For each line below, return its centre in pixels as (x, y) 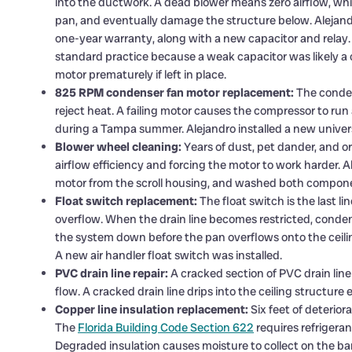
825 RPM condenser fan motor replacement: (174, 93)
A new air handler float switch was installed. (169, 256)
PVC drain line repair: (112, 274)
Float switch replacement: (126, 202)
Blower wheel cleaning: (118, 147)
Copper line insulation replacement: (152, 310)
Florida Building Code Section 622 (166, 328)
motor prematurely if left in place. (141, 75)
